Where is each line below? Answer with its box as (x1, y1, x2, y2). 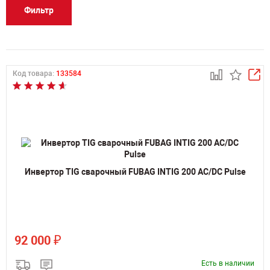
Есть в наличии (201, 259, 254, 268)
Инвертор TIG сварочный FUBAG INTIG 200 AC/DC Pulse (24, 167, 246, 177)
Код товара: (13, 69, 56, 78)
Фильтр (24, 5, 54, 15)
